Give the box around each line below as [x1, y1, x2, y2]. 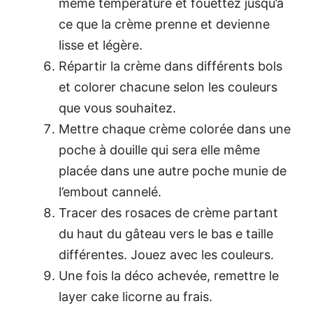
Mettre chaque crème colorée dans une [59, 121, 291, 136]
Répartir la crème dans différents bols [59, 58, 282, 73]
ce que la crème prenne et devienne [59, 16, 270, 31]
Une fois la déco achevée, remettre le [59, 268, 279, 283]
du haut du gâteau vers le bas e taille [59, 226, 273, 241]
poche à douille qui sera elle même [59, 142, 260, 157]
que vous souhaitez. [59, 100, 176, 115]
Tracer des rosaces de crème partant [59, 205, 278, 220]
